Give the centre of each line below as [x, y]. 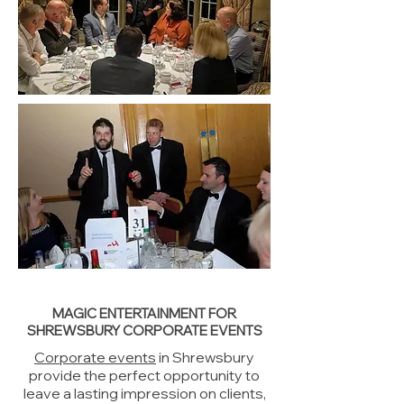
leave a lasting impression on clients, [144, 393]
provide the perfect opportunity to [144, 375]
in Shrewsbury [205, 357]
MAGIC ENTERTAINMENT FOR [144, 313]
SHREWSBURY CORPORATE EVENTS [144, 331]
